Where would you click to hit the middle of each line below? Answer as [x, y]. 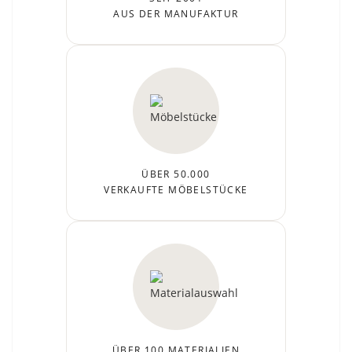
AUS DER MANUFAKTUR [176, 13]
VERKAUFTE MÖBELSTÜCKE [176, 189]
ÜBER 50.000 [176, 174]
